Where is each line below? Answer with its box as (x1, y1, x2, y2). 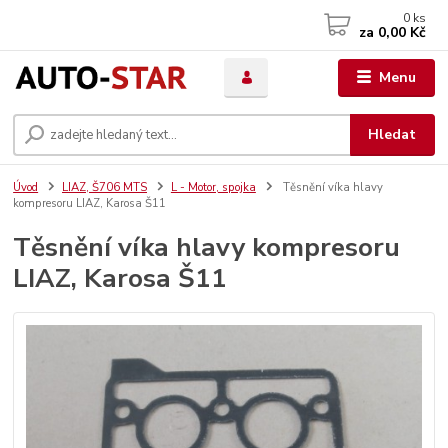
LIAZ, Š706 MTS (62, 179, 147, 195)
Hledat (368, 124, 417, 144)
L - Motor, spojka (170, 179, 256, 195)
